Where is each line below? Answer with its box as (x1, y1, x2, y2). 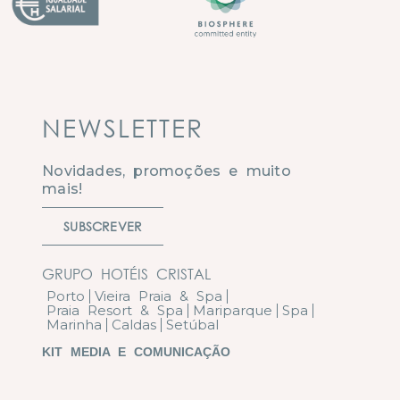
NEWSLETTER (42, 112, 204, 143)
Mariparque (193, 302, 273, 320)
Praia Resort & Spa (46, 302, 184, 320)
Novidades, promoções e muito (42, 162, 291, 180)
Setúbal (166, 316, 220, 334)
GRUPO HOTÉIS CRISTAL (42, 264, 212, 284)
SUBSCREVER (63, 218, 143, 236)
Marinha (46, 316, 103, 334)
